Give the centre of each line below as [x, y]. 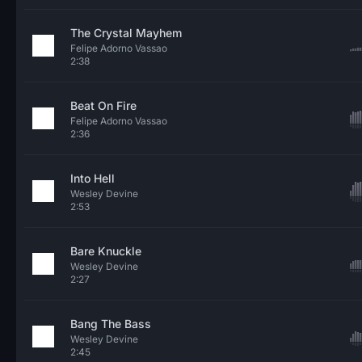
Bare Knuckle [106, 251]
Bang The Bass [111, 324]
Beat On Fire [103, 105]
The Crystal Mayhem [126, 33]
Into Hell [93, 178]
